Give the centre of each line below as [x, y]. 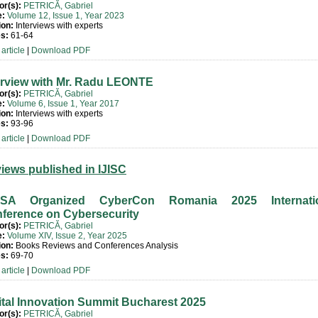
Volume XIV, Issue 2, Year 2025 [67, 236]
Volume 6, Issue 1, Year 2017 [63, 104]
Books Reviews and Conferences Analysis [96, 246]
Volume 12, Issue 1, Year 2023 [66, 16]
